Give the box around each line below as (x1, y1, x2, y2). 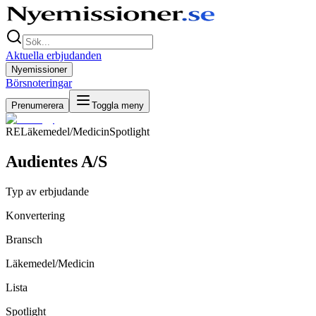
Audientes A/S (6, 152, 107, 171)
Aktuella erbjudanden (6, 49, 102, 61)
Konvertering (6, 209, 65, 221)
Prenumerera (11, 100, 63, 111)
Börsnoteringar (6, 77, 72, 89)
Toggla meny (92, 100, 144, 111)
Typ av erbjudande (6, 185, 89, 197)
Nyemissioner (11, 64, 67, 75)
